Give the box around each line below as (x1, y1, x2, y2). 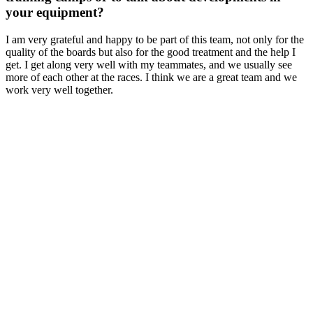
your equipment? (6, 5, 104, 20)
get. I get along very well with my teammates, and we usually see (6, 58, 292, 71)
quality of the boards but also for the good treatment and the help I (6, 45, 296, 58)
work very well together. (6, 83, 113, 96)
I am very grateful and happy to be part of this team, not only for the (6, 33, 304, 45)
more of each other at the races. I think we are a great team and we (6, 71, 297, 83)
